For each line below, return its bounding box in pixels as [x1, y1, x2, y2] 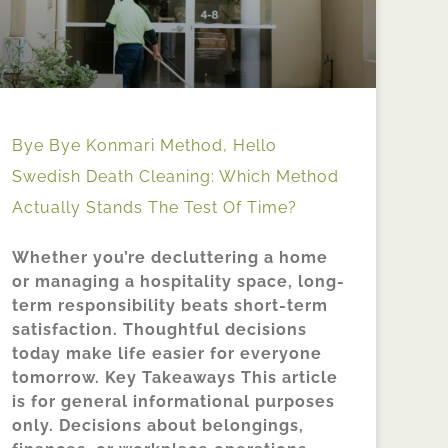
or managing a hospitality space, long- [12, 271, 345, 291]
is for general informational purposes [12, 391, 335, 411]
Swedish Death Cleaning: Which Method [12, 166, 339, 186]
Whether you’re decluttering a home [12, 247, 328, 267]
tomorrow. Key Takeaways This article [12, 367, 338, 387]
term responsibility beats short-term [12, 295, 328, 315]
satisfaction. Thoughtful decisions [12, 319, 307, 339]
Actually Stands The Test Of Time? [12, 197, 297, 217]
